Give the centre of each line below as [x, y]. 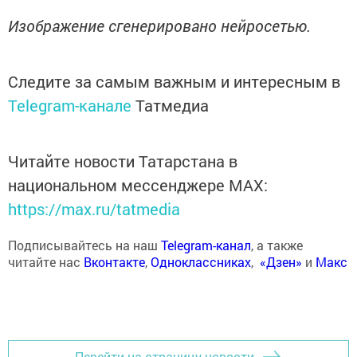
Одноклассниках [201, 261]
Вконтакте [114, 261]
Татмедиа [172, 105]
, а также [277, 245]
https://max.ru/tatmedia [94, 208]
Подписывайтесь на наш [84, 245]
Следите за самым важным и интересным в [174, 81]
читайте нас [46, 261]
